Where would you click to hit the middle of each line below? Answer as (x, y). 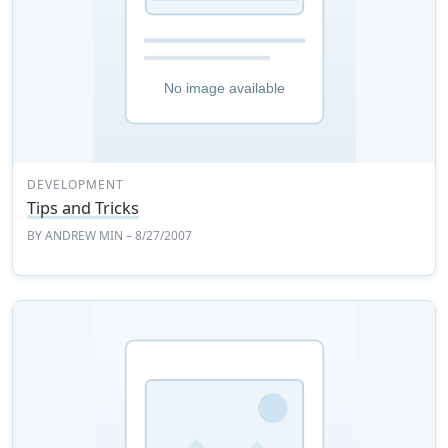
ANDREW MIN (84, 235)
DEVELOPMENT (75, 184)
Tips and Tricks (83, 207)
